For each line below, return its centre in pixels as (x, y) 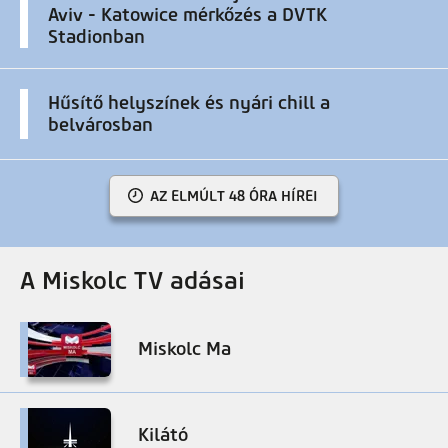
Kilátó (163, 434)
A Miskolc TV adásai (132, 280)
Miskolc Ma (184, 348)
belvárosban (100, 124)
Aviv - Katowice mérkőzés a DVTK (187, 14)
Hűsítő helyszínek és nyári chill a (189, 102)
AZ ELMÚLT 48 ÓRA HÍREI (234, 195)
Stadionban (96, 36)
